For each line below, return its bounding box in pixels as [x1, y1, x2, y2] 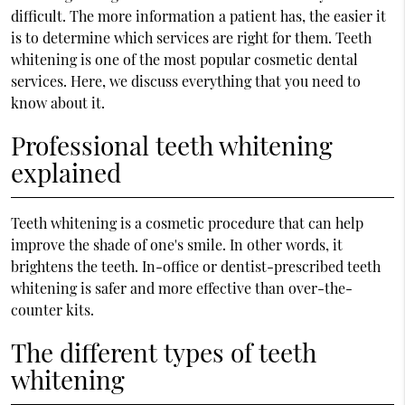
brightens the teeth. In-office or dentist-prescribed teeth [10, 256, 381, 276]
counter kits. [10, 299, 94, 319]
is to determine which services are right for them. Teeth [10, 27, 372, 47]
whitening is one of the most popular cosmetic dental [10, 49, 358, 69]
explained [10, 155, 121, 189]
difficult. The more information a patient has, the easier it [10, 5, 386, 25]
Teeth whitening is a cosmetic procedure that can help [10, 212, 363, 232]
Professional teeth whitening [10, 127, 333, 162]
